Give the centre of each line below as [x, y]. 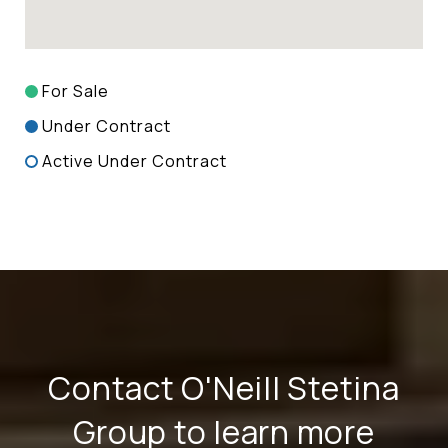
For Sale [75, 90]
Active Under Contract [134, 160]
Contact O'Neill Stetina [224, 387]
